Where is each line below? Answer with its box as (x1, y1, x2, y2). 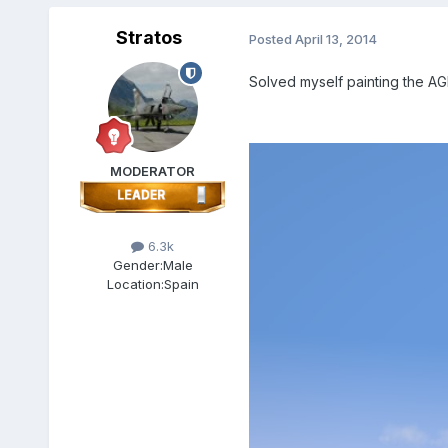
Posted (248, 30, 295, 47)
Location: (106, 276, 164, 293)
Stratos (115, 27, 182, 49)
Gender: (112, 257, 163, 274)
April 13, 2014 (294, 30, 377, 47)
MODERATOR (110, 163, 196, 180)
